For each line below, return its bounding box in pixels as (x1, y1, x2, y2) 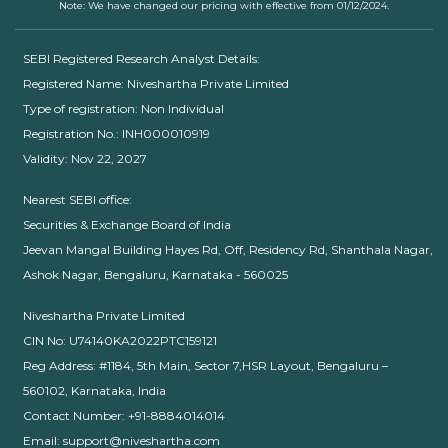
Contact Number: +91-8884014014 (23, 407, 225, 423)
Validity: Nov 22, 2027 (23, 150, 147, 166)
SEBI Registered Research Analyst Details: (23, 50, 260, 66)
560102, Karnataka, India (23, 382, 166, 398)
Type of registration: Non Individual (23, 100, 224, 116)
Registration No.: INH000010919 (23, 125, 210, 141)
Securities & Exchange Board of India (23, 216, 231, 232)
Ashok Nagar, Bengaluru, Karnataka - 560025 (23, 266, 288, 282)
